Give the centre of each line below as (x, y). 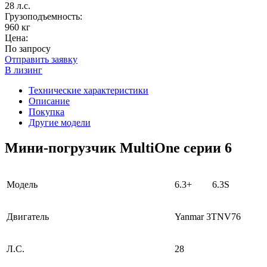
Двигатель (28, 216)
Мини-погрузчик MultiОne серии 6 (118, 148)
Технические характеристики (89, 90)
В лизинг (24, 70)
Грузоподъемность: (44, 16)
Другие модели (60, 122)
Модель (22, 184)
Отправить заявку (41, 59)
